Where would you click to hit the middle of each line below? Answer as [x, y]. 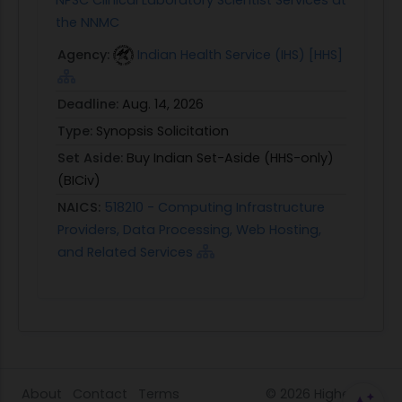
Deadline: [90, 104]
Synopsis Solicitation [162, 131]
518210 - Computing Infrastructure [214, 207]
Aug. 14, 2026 [163, 104]
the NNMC [87, 22]
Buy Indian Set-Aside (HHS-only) [230, 157]
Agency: [85, 54]
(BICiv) [79, 180]
